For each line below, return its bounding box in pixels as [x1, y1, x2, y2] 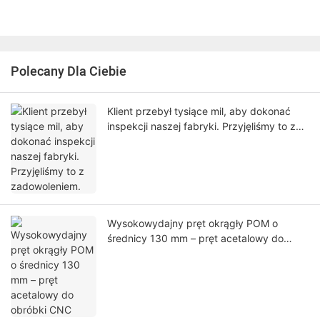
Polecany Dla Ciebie [11, 62, 126, 82]
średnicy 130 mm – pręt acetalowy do [107, 232, 284, 245]
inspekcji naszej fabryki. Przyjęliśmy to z [107, 120, 296, 133]
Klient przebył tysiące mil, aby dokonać [107, 105, 291, 118]
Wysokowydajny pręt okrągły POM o [107, 217, 278, 230]
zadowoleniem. [107, 135, 177, 148]
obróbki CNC [107, 247, 168, 260]
